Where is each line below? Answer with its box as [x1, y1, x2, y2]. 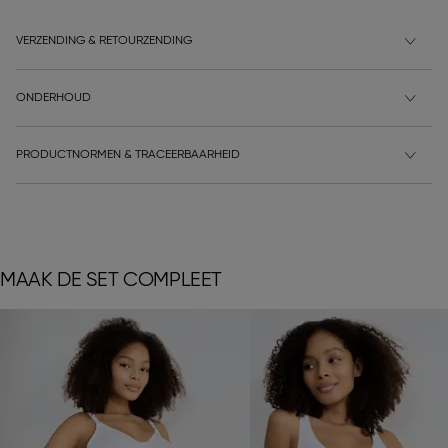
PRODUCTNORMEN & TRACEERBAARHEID [16, 149, 240, 162]
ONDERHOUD [16, 92, 91, 105]
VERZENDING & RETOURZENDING [16, 35, 192, 48]
